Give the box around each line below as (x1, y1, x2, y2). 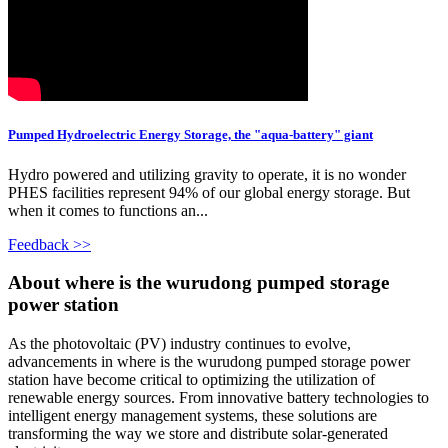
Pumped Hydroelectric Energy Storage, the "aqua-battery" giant (8, 127, 373, 143)
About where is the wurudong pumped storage (8, 272, 389, 294)
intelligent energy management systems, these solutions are (8, 407, 377, 425)
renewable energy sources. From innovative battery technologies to (8, 389, 429, 407)
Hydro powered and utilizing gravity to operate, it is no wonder (8, 165, 406, 183)
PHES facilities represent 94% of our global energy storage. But (8, 183, 410, 201)
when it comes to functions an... (8, 201, 208, 219)
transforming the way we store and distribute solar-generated (8, 425, 388, 443)
